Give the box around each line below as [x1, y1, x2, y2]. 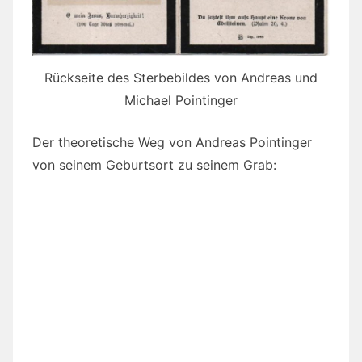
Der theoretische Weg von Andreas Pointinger [32, 133, 312, 150]
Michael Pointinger [124, 91, 238, 108]
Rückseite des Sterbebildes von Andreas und [44, 69, 318, 86]
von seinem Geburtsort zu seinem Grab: [32, 156, 276, 173]
